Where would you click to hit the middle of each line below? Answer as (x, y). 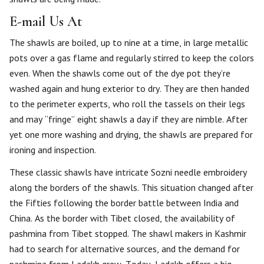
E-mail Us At (46, 22)
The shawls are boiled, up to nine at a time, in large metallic (129, 42)
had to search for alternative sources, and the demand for (125, 249)
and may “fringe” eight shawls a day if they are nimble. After (128, 119)
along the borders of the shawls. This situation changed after (131, 187)
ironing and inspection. (53, 150)
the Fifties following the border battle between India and (124, 203)
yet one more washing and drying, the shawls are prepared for (131, 134)
